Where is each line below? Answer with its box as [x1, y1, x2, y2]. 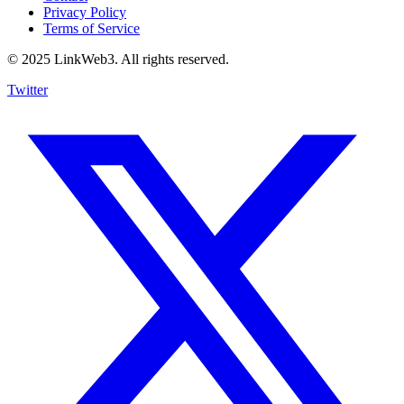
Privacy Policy [43, 5, 126, 21]
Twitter [7, 82, 48, 98]
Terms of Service [43, 21, 140, 37]
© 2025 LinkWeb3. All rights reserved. [7, 51, 229, 68]
